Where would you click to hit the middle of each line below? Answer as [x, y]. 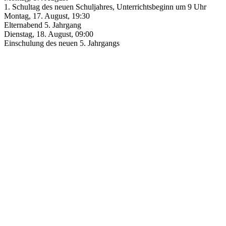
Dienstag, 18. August [38, 34]
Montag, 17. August [36, 16]
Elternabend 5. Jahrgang [43, 25]
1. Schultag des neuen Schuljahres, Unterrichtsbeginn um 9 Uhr [105, 7]
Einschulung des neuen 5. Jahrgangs [62, 43]
